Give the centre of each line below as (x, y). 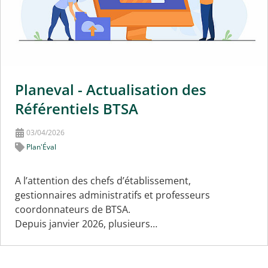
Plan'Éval (42, 147)
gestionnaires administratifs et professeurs (112, 195)
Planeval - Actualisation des (111, 89)
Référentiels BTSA (77, 108)
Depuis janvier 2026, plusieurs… (86, 223)
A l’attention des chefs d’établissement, (103, 180)
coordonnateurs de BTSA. (73, 209)
